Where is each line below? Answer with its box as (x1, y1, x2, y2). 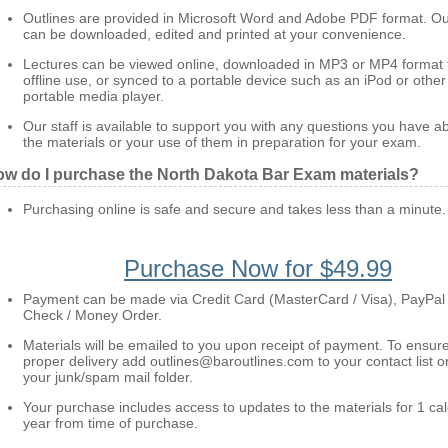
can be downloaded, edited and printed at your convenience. (23, 26, 406, 42)
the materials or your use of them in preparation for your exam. (23, 134, 421, 150)
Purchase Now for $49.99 (124, 255, 392, 282)
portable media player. (23, 88, 164, 104)
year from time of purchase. (23, 415, 198, 431)
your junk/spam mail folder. (23, 369, 193, 385)
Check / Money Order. (23, 307, 162, 323)
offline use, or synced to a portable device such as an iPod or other (23, 72, 446, 88)
